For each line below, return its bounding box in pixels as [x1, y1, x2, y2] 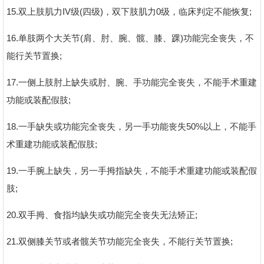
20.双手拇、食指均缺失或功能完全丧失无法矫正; [6, 209, 197, 220]
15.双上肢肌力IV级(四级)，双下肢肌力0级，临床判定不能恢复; [6, 6, 252, 16]
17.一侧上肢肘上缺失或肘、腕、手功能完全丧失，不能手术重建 [6, 77, 257, 87]
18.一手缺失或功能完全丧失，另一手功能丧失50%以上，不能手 [6, 121, 256, 131]
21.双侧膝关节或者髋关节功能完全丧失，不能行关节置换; [6, 236, 233, 246]
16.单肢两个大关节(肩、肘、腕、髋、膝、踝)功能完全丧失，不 [6, 32, 254, 43]
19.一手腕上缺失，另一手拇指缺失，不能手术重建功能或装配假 [6, 165, 257, 176]
